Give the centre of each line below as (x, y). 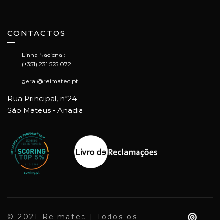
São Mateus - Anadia (45, 110)
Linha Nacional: (43, 55)
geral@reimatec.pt (50, 81)
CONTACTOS (37, 33)
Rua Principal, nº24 (42, 98)
